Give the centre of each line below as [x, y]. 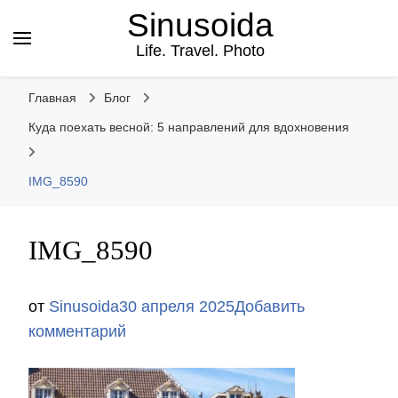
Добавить [270, 306]
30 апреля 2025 [177, 306]
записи [151, 355]
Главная [52, 98]
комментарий [77, 331]
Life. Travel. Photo [200, 51]
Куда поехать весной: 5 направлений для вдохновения [189, 127]
